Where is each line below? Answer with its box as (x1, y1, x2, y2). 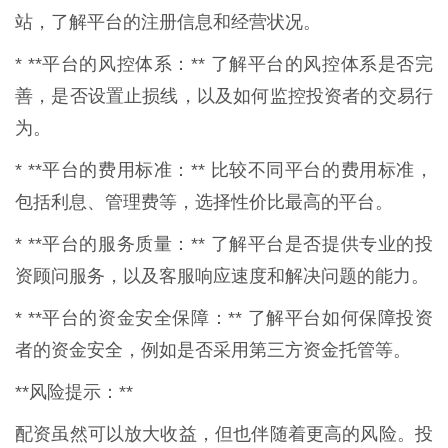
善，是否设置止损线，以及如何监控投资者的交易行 (15, 86, 433, 107)
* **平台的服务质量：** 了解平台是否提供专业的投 (15, 234, 433, 255)
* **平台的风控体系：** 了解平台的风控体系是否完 (15, 54, 433, 75)
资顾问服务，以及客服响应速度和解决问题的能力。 (15, 266, 429, 287)
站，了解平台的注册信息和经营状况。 (15, 12, 321, 33)
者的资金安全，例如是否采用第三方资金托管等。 (15, 340, 411, 361)
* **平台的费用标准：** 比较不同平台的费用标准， (15, 160, 433, 181)
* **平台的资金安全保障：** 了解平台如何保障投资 (15, 308, 433, 329)
